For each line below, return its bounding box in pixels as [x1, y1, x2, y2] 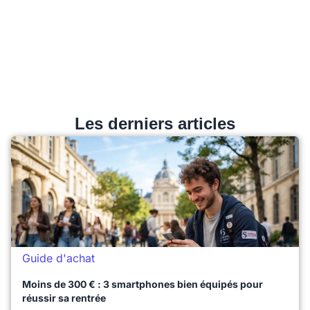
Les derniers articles [75, 113, 235, 133]
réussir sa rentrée [22, 291, 106, 304]
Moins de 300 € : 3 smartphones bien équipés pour [22, 277, 263, 290]
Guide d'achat [22, 250, 95, 265]
